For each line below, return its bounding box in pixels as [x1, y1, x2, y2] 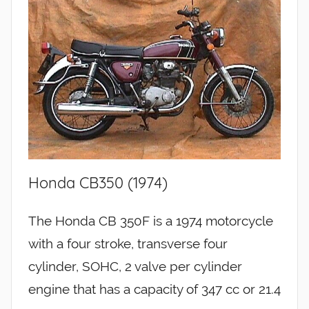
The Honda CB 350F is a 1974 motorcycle [28, 212, 273, 228]
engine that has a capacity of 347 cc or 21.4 [28, 281, 281, 297]
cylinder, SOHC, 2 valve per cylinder [28, 258, 242, 274]
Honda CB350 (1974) [28, 173, 168, 193]
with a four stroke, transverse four [28, 235, 228, 251]
